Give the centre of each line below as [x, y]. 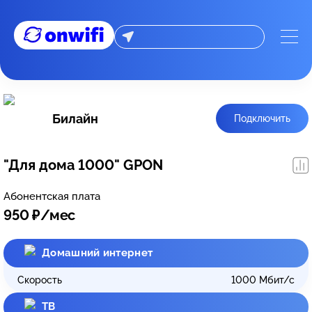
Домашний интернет [97, 252]
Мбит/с [277, 280]
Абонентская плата [52, 196]
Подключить [262, 118]
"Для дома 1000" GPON [83, 165]
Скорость [40, 280]
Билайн [75, 118]
